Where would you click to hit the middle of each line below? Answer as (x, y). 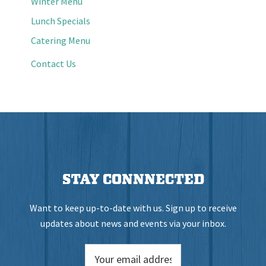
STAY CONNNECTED (133, 180)
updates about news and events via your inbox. (133, 223)
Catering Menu (61, 40)
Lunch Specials (61, 20)
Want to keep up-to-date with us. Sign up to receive (133, 208)
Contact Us (54, 63)
